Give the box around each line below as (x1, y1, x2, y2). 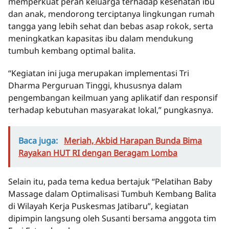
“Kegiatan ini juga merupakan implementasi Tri (8, 67, 189, 79)
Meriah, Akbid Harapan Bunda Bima (64, 135, 202, 147)
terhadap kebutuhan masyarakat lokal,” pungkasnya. (8, 104, 213, 116)
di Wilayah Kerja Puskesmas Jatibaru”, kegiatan (8, 200, 189, 212)
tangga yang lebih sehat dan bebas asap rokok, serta (8, 20, 213, 32)
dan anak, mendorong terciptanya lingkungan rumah (8, 8, 215, 20)
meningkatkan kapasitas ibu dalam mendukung (8, 33, 193, 44)
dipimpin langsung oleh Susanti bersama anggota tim (8, 213, 216, 224)
